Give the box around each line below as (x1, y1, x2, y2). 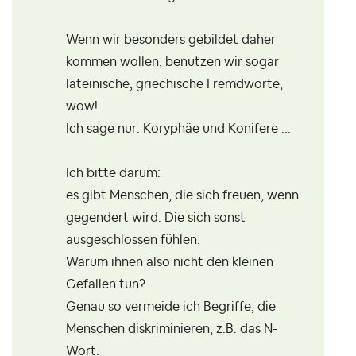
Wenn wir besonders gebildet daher (66, 33, 276, 47)
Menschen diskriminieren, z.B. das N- (66, 323, 277, 336)
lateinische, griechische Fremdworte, (66, 78, 283, 91)
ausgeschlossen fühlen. (66, 234, 200, 247)
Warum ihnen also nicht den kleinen (66, 256, 273, 269)
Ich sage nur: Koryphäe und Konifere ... (66, 122, 291, 136)
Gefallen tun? (66, 278, 145, 292)
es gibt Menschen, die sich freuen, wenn (66, 189, 299, 203)
